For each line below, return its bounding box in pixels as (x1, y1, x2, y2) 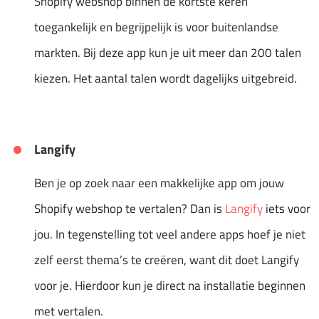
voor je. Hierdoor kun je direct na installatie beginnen (34, 276, 305, 295)
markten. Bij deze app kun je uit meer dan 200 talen (34, 43, 301, 62)
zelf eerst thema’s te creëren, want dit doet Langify (34, 250, 299, 269)
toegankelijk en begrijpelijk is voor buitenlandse (34, 17, 278, 36)
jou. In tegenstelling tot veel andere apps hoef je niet (34, 224, 305, 244)
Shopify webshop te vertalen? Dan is (34, 199, 225, 218)
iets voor (263, 199, 310, 218)
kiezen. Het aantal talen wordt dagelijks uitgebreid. (34, 68, 297, 88)
